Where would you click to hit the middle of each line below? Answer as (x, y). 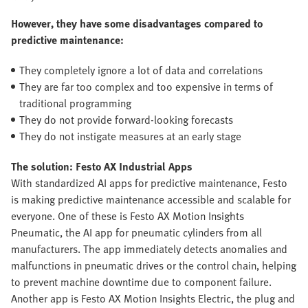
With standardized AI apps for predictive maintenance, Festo (149, 183)
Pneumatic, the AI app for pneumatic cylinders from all (136, 233)
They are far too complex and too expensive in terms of (146, 87)
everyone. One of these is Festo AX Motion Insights (128, 216)
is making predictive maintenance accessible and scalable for (151, 200)
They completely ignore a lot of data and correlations (141, 70)
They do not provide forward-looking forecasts (126, 120)
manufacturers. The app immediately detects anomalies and (149, 249)
